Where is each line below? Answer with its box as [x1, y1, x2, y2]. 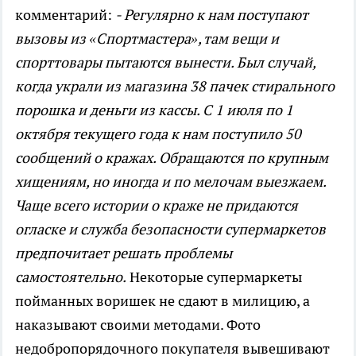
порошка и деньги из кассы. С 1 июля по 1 [15, 100, 293, 119]
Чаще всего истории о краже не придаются [15, 195, 298, 215]
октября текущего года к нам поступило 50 [15, 124, 301, 143]
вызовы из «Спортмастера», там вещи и [15, 29, 279, 48]
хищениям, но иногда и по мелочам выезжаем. [15, 172, 326, 191]
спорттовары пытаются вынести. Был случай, [15, 52, 315, 72]
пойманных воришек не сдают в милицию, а [15, 291, 310, 310]
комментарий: [15, 5, 115, 24]
